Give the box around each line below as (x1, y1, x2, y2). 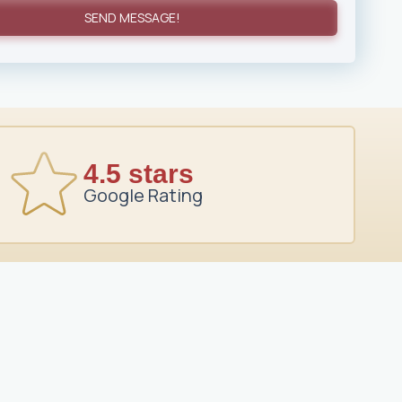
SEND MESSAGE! (84, 9, 181, 26)
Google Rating (83, 183, 203, 207)
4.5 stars (83, 159, 194, 188)
